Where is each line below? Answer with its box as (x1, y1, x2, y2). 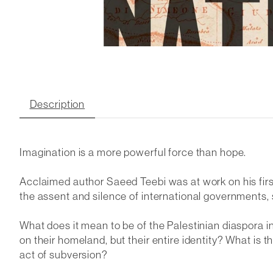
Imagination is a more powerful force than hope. (19, 144, 247, 159)
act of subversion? (19, 247, 108, 261)
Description (29, 96, 85, 111)
